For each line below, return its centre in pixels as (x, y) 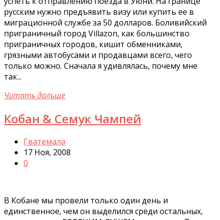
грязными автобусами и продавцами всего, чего (98, 55)
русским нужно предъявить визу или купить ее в (99, 12)
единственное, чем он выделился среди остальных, (103, 211)
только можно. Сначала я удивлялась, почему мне (101, 66)
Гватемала (44, 142)
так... (13, 76)
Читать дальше (35, 95)
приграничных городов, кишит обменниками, (93, 44)
